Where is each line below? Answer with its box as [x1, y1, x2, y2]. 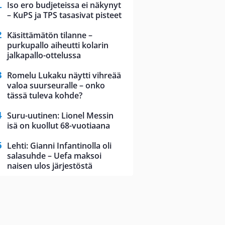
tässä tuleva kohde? [7, 90, 82, 101]
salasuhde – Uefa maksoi [7, 150, 101, 162]
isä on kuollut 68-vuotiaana [7, 120, 110, 132]
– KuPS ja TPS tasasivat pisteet [7, 10, 122, 21]
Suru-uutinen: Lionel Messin [7, 110, 114, 122]
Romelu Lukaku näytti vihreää [7, 70, 121, 81]
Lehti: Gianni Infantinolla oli [7, 140, 111, 152]
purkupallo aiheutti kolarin [7, 40, 108, 51]
